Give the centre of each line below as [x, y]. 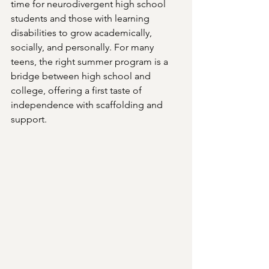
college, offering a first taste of [77, 90]
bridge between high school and [82, 76]
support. [29, 119]
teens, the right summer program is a [91, 62]
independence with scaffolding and [88, 105]
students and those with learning [81, 18]
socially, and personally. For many [83, 47]
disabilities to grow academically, [83, 33]
